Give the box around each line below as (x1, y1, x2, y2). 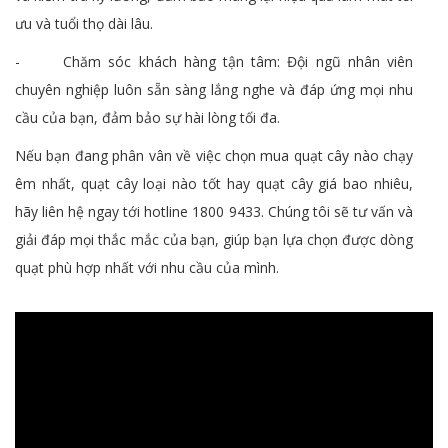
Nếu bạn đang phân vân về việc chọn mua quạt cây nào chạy (15, 145, 413, 165)
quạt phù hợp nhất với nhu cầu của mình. (15, 257, 279, 277)
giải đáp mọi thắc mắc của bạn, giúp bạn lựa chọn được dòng (15, 229, 413, 249)
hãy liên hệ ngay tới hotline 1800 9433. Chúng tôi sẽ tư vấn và (15, 201, 413, 221)
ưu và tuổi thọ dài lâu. (15, 13, 153, 33)
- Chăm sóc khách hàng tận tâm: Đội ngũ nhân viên (15, 51, 413, 71)
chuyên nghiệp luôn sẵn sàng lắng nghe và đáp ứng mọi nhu (15, 79, 413, 99)
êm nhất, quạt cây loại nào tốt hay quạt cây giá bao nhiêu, (15, 173, 413, 193)
